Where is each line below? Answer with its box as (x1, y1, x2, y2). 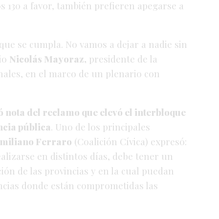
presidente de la (89, 52, 157, 66)
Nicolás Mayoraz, (9, 52, 87, 66)
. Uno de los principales (51, 120, 150, 133)
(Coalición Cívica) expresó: (74, 135, 187, 148)
